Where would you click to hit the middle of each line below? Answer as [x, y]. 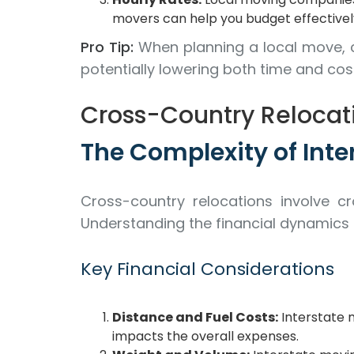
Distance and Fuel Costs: [195, 317]
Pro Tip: [107, 47]
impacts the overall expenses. [205, 336]
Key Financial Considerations [207, 269]
